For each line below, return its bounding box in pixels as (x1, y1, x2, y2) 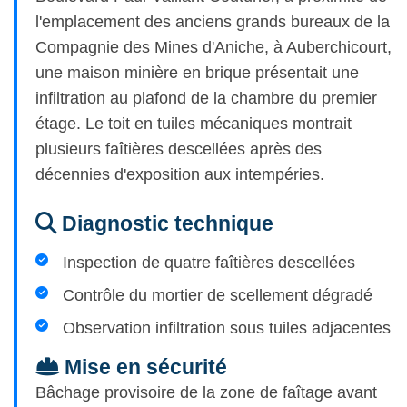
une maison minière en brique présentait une (35, 64, 359, 83)
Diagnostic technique (56, 212, 273, 236)
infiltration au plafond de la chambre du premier (35, 89, 377, 108)
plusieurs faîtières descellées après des (35, 140, 322, 159)
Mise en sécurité (59, 355, 227, 380)
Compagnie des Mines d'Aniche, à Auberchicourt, (35, 38, 392, 57)
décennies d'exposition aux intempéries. (35, 165, 324, 184)
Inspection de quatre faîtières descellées (63, 253, 355, 273)
